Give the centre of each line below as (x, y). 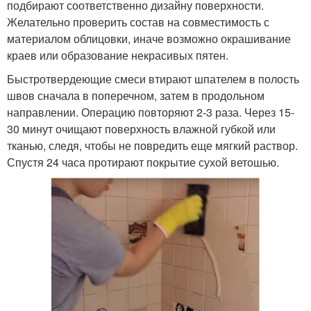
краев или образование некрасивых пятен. (118, 56)
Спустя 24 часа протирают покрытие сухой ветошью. (143, 162)
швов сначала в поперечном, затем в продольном (136, 96)
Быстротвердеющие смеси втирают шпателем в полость (153, 79)
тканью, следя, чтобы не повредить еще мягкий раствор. (152, 146)
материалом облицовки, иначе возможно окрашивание (149, 39)
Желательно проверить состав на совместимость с (138, 22)
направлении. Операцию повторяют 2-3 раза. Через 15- (151, 112)
